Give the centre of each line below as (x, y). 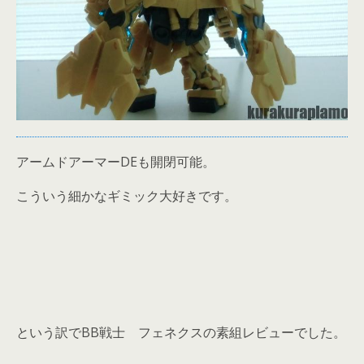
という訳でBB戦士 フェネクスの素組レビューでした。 (181, 333)
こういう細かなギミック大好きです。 (127, 196)
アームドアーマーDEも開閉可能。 (116, 162)
